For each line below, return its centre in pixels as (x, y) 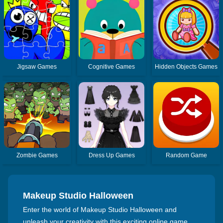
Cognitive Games (112, 66)
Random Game (186, 155)
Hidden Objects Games (186, 66)
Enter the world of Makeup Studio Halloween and (100, 209)
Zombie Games (37, 155)
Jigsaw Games (37, 66)
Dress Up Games (111, 155)
